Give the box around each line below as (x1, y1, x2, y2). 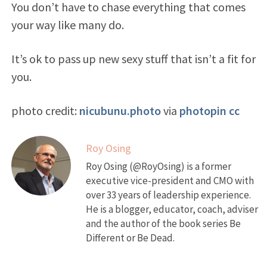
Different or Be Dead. (85, 231, 175, 244)
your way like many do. (11, 17, 124, 32)
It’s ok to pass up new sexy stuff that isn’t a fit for (11, 51, 256, 66)
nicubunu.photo (79, 103, 161, 118)
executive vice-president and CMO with (85, 173, 254, 187)
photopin (179, 103, 226, 118)
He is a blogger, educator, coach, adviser (85, 202, 258, 216)
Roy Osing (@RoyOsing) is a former (85, 159, 231, 173)
